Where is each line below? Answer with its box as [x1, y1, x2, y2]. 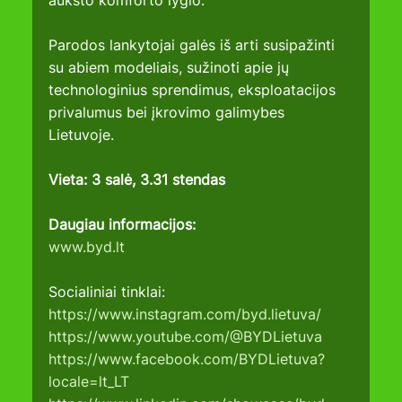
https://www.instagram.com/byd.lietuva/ [48, 305, 322, 324]
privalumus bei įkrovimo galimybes [48, 103, 290, 122]
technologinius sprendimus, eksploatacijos [48, 81, 341, 100]
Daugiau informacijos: [48, 215, 197, 234]
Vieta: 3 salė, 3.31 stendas [48, 170, 226, 189]
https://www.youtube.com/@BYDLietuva [48, 328, 323, 346]
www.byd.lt [48, 238, 126, 257]
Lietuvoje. [48, 126, 115, 144]
